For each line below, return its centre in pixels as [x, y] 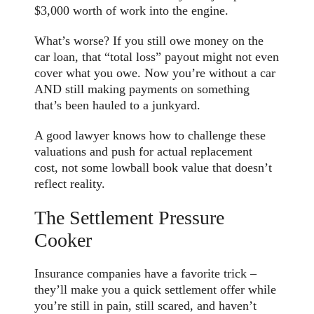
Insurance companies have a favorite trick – [146, 273]
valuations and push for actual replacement [144, 151]
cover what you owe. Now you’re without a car [155, 73]
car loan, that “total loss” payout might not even [157, 56]
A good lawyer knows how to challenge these [150, 135]
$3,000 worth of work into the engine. [132, 10]
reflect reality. [70, 183]
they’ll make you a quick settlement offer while [156, 289]
